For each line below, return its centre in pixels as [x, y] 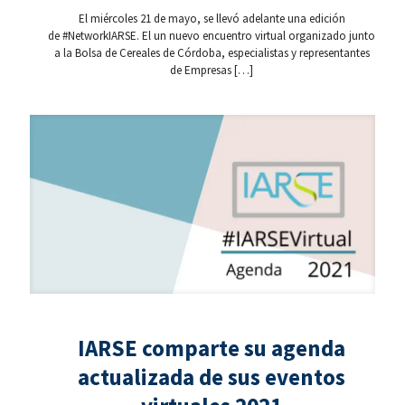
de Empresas [201, 71]
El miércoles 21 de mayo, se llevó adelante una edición [212, 19]
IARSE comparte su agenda [212, 348]
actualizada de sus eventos [212, 377]
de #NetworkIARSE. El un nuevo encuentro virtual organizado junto [212, 36]
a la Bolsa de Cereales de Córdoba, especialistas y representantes [212, 53]
